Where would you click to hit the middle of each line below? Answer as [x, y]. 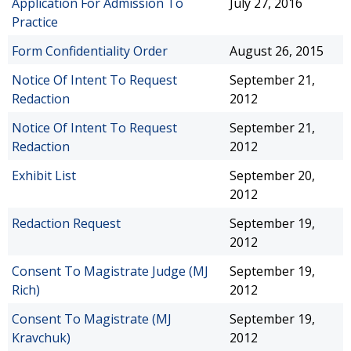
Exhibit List [44, 175]
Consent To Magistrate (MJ [92, 319]
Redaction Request [66, 223]
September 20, [272, 175]
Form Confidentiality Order [90, 51]
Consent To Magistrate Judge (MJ [110, 271]
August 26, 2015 [277, 51]
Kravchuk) [41, 338]
